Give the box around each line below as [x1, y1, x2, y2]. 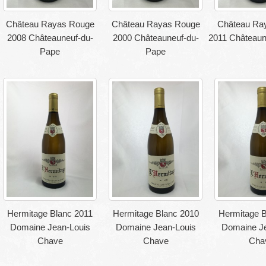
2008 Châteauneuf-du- [7, 33, 93, 43]
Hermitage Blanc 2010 [112, 208, 199, 218]
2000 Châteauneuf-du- [112, 33, 199, 43]
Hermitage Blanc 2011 [7, 208, 93, 218]
